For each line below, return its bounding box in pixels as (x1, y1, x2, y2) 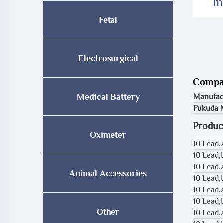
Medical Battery (76, 92, 140, 102)
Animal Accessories (69, 168, 147, 178)
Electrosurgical (78, 53, 138, 63)
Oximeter (90, 130, 126, 140)
